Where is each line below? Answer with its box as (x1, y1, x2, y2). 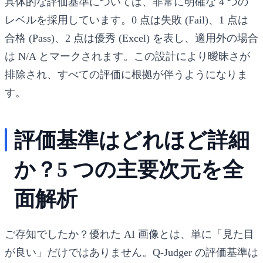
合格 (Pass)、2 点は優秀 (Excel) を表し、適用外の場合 (5, 32, 258, 44)
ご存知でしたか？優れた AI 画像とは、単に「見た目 (5, 228, 254, 240)
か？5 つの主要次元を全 (14, 157, 244, 181)
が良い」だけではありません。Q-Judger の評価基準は (5, 246, 258, 258)
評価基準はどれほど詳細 (14, 128, 249, 152)
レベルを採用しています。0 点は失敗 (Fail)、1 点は (5, 14, 248, 26)
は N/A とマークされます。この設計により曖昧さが (5, 50, 250, 62)
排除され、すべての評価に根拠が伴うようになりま (5, 68, 248, 80)
